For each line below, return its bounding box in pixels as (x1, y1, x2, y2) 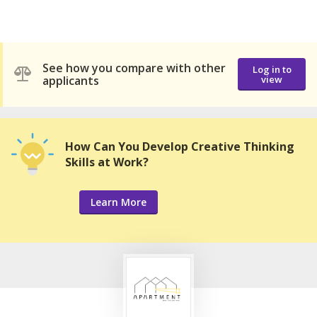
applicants (42, 73, 99, 89)
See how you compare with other (42, 60, 226, 76)
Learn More (91, 195, 146, 209)
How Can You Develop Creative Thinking (65, 138, 294, 154)
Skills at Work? (65, 154, 149, 170)
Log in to (252, 63, 292, 76)
